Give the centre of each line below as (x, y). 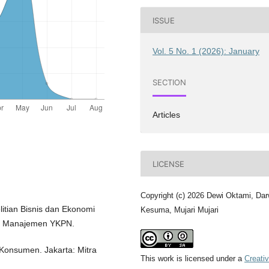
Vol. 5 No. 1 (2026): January (206, 51)
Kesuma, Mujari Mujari (180, 210)
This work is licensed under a (192, 259)
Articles (167, 115)
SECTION (170, 82)
